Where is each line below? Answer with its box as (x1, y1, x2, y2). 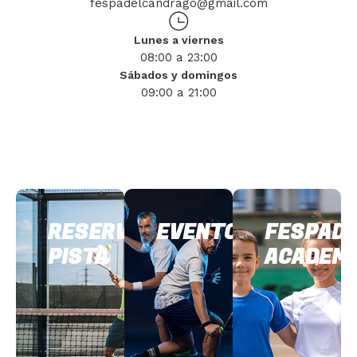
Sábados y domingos (120, 69, 237, 82)
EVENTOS (156, 218, 253, 249)
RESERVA (48, 218, 141, 249)
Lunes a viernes (133, 33, 224, 47)
